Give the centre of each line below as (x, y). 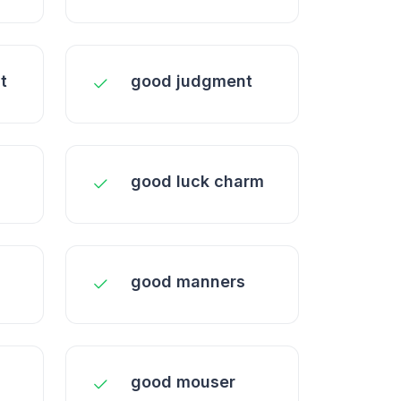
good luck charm (197, 181)
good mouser (183, 382)
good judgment (192, 81)
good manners (188, 282)
